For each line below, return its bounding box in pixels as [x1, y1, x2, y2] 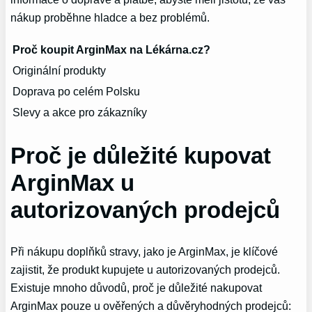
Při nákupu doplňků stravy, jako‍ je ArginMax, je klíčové [10, 245, 279, 258]
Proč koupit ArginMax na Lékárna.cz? [13, 42, 211, 56]
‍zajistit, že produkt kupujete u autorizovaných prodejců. [10, 263, 281, 276]
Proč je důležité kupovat [10, 142, 272, 169]
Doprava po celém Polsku [13, 84, 141, 97]
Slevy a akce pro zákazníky [13, 105, 148, 118]
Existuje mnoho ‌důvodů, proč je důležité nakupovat [10, 281, 263, 295]
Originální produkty [13, 63, 107, 77]
